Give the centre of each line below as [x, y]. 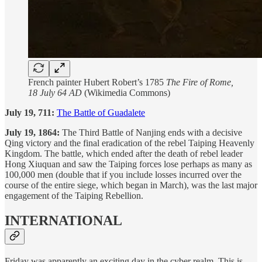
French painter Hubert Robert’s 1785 [97, 82]
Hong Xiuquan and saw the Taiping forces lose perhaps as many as [128, 164]
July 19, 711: [31, 113]
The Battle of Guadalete [101, 113]
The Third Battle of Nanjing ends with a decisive [151, 133]
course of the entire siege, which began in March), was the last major [131, 185]
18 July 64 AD [55, 93]
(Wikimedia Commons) [126, 93]
